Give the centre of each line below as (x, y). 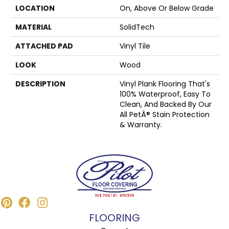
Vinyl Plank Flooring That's (165, 84)
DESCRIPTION (40, 84)
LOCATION (35, 8)
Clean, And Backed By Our (166, 104)
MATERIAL (33, 27)
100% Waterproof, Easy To (165, 94)
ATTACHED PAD (44, 46)
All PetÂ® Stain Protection (165, 114)
